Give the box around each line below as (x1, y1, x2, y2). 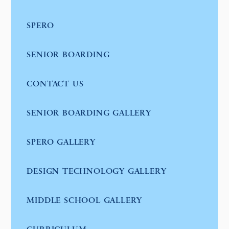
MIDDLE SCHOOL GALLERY (27, 196, 143, 205)
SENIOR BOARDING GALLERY (27, 109, 151, 118)
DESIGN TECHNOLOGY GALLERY (27, 167, 167, 176)
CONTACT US (27, 80, 84, 88)
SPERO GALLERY (27, 138, 96, 147)
